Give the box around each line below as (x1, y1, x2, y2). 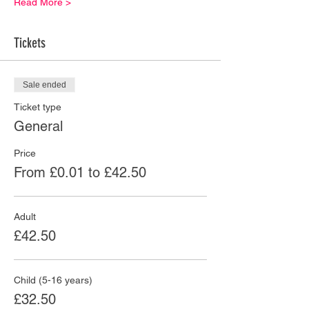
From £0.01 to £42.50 (14, 163, 146, 181)
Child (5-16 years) (14, 274, 92, 286)
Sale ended (23, 79, 66, 90)
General (14, 117, 63, 134)
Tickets (14, 34, 46, 51)
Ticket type (14, 101, 61, 112)
